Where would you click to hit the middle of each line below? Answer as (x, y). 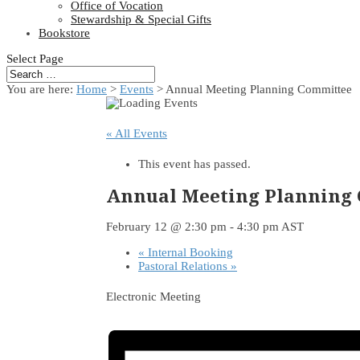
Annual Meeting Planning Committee (259, 89)
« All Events (137, 133)
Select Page (35, 59)
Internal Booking (189, 253)
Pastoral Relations (184, 266)
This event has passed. (194, 164)
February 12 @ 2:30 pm (166, 227)
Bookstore (64, 33)
